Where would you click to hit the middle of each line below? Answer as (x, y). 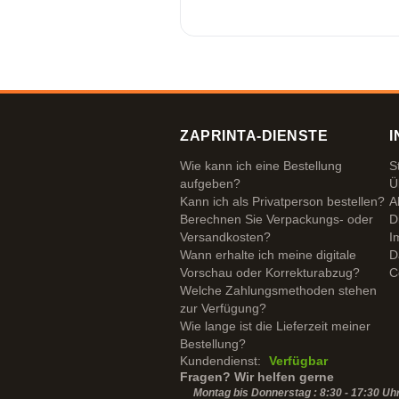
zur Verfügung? (223, 308)
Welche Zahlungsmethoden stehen (278, 290)
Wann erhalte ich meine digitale (268, 255)
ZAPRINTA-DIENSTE (254, 136)
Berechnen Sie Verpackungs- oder (277, 219)
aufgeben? (210, 183)
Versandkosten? (225, 237)
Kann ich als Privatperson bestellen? (282, 201)
